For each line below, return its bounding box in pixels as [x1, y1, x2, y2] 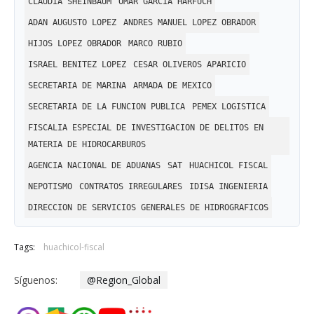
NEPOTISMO [28, 182, 72, 191]
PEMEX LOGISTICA [192, 102, 266, 111]
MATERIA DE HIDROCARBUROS [28, 139, 146, 149]
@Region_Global [87, 273, 161, 287]
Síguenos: [14, 273, 57, 287]
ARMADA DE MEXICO [133, 81, 212, 90]
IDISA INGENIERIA [189, 182, 268, 191]
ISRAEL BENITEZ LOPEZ [28, 60, 126, 69]
